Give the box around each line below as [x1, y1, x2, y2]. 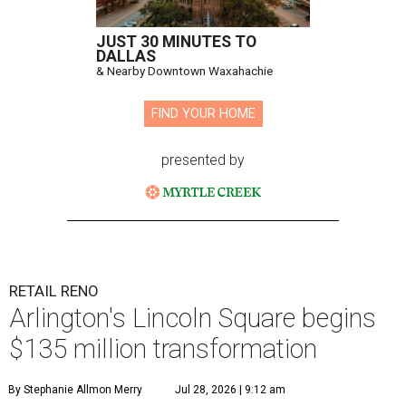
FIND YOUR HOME [150, 106, 256, 122]
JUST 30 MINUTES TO [96, 33, 256, 52]
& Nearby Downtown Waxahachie [96, 63, 273, 79]
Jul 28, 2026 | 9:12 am [175, 383, 285, 397]
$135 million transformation [9, 333, 317, 365]
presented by [161, 151, 245, 169]
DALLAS [96, 47, 156, 66]
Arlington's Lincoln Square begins [9, 303, 376, 334]
